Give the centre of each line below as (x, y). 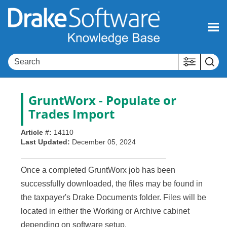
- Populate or (136, 100)
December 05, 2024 (104, 142)
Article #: (37, 133)
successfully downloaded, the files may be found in (112, 184)
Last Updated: (46, 142)
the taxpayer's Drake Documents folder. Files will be (113, 198)
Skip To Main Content (113, 16)
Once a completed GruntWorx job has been (98, 170)
